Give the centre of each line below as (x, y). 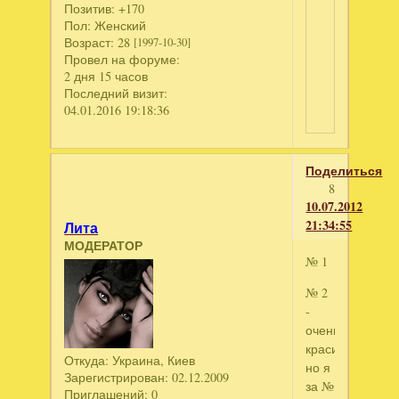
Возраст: (90, 43)
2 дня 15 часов (106, 77)
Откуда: (87, 361)
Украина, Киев (152, 361)
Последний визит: (116, 94)
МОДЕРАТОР (104, 246)
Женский (119, 26)
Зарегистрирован (115, 378)
